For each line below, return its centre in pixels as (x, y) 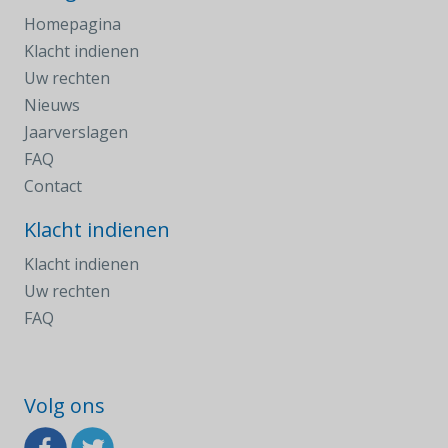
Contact (53, 186)
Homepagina (72, 24)
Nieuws (52, 105)
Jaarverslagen (76, 132)
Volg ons (64, 406)
